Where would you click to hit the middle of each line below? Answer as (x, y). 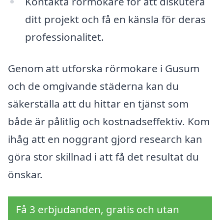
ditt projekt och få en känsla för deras (115, 19)
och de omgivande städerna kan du (93, 86)
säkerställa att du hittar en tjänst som (98, 103)
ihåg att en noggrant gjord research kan (105, 139)
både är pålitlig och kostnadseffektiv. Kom (109, 121)
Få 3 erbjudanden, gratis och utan (97, 209)
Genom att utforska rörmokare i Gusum (104, 68)
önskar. (25, 174)
